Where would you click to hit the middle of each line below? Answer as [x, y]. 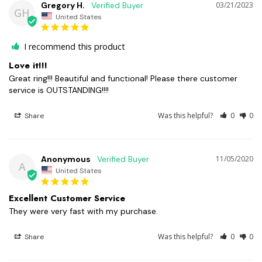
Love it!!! [28, 66]
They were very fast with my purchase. [85, 211]
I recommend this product [75, 47]
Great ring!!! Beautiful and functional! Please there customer [123, 79]
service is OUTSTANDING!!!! [59, 90]
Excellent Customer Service [67, 198]
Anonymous [66, 159]
